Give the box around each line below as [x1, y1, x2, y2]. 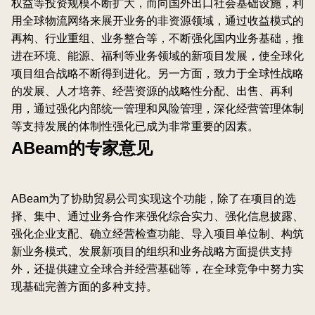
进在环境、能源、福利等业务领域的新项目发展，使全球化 [11, 50, 304, 63]
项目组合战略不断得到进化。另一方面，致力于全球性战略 [11, 67, 304, 80]
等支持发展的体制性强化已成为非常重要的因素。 [11, 120, 259, 133]
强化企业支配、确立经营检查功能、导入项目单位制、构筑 [11, 228, 304, 240]
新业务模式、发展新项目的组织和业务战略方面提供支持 [11, 245, 292, 258]
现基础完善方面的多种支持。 [11, 281, 157, 293]
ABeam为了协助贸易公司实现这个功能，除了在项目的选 [11, 193, 296, 205]
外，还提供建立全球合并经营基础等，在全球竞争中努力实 [11, 263, 304, 276]
